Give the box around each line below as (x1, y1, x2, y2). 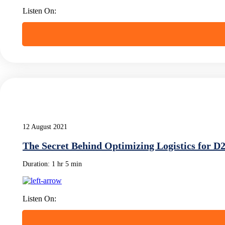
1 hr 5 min (52, 160, 82, 168)
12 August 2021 (23, 123, 67, 131)
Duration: (23, 160, 52, 168)
